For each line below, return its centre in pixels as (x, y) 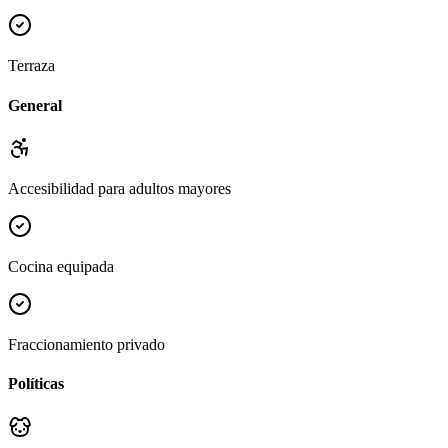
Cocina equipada (61, 266)
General (35, 105)
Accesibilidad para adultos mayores (119, 188)
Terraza (31, 66)
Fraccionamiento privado (86, 344)
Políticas (36, 384)
